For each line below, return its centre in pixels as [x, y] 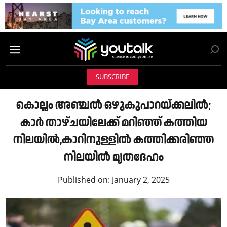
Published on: [85, 180]
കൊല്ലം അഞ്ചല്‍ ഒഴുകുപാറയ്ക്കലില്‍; [113, 105]
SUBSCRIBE [112, 77]
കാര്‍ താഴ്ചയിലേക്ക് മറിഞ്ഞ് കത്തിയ [113, 123]
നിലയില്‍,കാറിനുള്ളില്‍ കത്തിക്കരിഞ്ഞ [113, 140]
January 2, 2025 [141, 180]
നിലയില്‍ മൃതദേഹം [113, 157]
